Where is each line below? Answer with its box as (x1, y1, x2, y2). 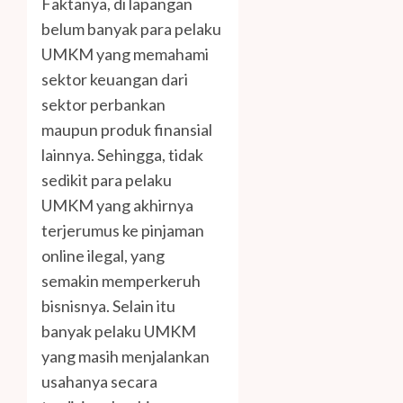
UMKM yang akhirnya (41, 194, 193, 215)
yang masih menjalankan (41, 345, 210, 366)
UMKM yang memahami (41, 43, 209, 64)
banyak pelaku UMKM (41, 320, 196, 341)
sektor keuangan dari (41, 68, 188, 89)
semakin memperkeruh (41, 270, 201, 291)
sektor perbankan (41, 94, 166, 114)
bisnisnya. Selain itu (41, 295, 175, 316)
